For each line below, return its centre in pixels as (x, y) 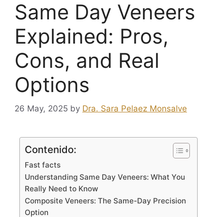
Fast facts (43, 165)
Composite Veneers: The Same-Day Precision (105, 201)
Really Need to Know (62, 188)
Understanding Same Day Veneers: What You (105, 177)
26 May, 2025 (41, 108)
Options (52, 85)
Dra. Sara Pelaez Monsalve (135, 108)
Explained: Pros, (92, 36)
